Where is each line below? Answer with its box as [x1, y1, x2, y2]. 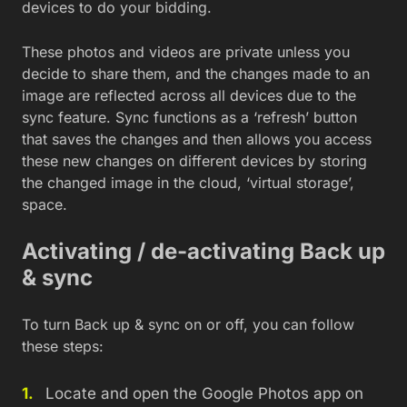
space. [22, 194, 67, 213]
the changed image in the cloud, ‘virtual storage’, [22, 173, 354, 192]
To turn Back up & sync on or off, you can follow [22, 314, 354, 333]
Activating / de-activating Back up [22, 237, 385, 264]
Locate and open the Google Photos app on [45, 383, 363, 402]
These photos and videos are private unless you [22, 42, 350, 61]
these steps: [22, 336, 104, 355]
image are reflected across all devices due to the [22, 85, 356, 104]
